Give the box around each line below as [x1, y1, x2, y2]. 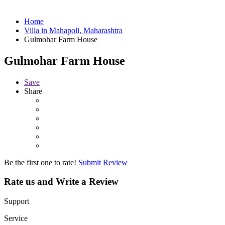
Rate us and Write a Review [4, 176, 119, 187]
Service [4, 213, 28, 222]
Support [4, 196, 29, 205]
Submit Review [78, 158, 128, 167]
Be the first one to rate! [4, 158, 76, 167]
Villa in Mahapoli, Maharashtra [24, 26, 123, 35]
